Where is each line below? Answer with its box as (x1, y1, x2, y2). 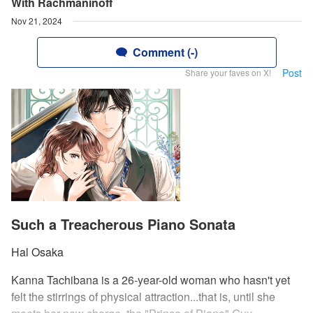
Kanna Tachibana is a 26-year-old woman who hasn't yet (11, 272, 290, 289)
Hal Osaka (11, 244, 64, 261)
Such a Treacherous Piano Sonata (11, 214, 235, 235)
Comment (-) (132, 44, 198, 60)
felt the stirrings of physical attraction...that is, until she (11, 289, 275, 305)
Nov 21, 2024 (11, 15, 62, 27)
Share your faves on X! (185, 66, 271, 78)
